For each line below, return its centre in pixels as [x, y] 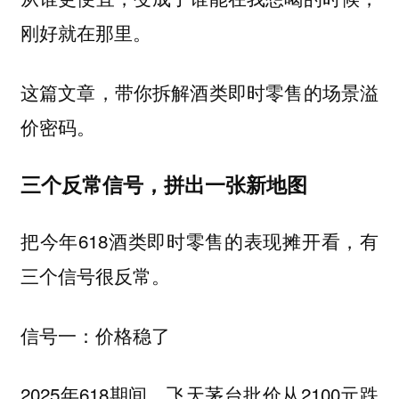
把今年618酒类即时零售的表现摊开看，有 [199, 241]
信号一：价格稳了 [95, 335]
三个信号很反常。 [95, 276]
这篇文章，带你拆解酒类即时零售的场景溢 [199, 92]
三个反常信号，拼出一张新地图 [163, 183]
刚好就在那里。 [85, 33]
